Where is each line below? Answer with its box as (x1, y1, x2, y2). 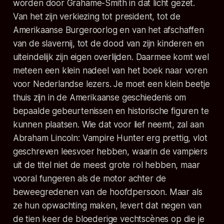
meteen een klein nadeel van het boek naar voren (12, 65, 207, 75)
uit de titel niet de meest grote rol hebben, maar (12, 159, 200, 170)
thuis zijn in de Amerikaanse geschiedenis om (12, 92, 186, 102)
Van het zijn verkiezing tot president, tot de (12, 11, 181, 21)
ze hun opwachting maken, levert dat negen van (12, 200, 202, 210)
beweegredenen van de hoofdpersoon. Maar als (12, 186, 202, 197)
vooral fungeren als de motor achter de (12, 173, 166, 183)
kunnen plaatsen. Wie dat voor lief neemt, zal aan (12, 119, 204, 129)
